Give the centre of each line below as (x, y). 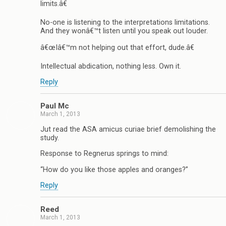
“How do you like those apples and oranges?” (114, 169)
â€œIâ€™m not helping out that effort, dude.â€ (117, 48)
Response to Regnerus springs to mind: (104, 154)
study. (50, 138)
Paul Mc (55, 106)
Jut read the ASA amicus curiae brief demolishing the (128, 129)
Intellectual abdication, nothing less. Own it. (111, 66)
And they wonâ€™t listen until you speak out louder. (124, 31)
